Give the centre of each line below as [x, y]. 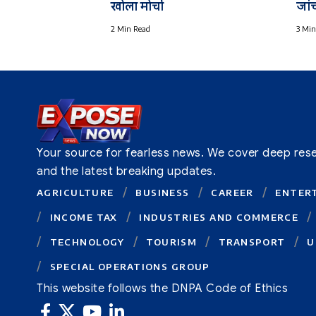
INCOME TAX [84, 217]
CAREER [232, 192]
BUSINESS [163, 192]
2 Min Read [130, 29]
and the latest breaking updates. [127, 171]
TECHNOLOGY [87, 242]
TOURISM [172, 242]
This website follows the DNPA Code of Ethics [163, 288]
